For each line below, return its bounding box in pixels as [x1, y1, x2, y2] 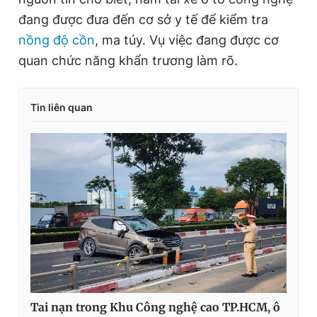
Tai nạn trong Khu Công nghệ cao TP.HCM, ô [30, 299, 280, 314]
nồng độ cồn [18, 32, 95, 47]
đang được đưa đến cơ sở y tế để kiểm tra [18, 11, 268, 27]
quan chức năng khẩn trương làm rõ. [18, 52, 238, 68]
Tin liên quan [30, 100, 93, 113]
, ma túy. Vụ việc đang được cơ [95, 32, 279, 47]
